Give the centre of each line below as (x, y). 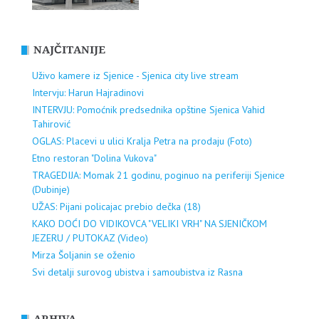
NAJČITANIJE (69, 50)
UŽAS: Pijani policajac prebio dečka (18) (116, 207)
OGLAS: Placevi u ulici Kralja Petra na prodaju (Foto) (142, 141)
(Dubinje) (51, 190)
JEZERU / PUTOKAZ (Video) (90, 238)
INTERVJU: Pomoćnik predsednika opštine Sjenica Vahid (148, 110)
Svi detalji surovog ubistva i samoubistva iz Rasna (137, 272)
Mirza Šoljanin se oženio (84, 255)
